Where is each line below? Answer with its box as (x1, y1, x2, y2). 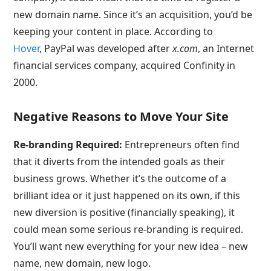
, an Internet (198, 42, 255, 55)
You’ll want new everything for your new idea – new (13, 240, 249, 253)
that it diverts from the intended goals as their (13, 155, 226, 168)
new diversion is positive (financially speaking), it (13, 206, 235, 219)
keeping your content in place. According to (13, 25, 214, 38)
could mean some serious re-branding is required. (13, 223, 244, 236)
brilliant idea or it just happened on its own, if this (13, 189, 241, 202)
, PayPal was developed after (39, 42, 173, 55)
